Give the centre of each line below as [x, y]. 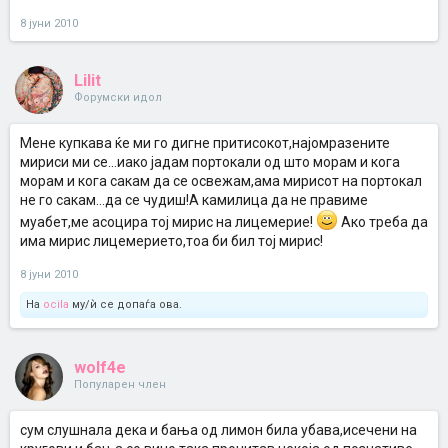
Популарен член [120, 384]
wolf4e [100, 367]
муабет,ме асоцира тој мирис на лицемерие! [168, 222]
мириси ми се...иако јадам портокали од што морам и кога [210, 162]
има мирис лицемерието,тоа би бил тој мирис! [171, 241]
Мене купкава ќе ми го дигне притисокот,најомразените [205, 143]
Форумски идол [118, 97]
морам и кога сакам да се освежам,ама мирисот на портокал [221, 181]
